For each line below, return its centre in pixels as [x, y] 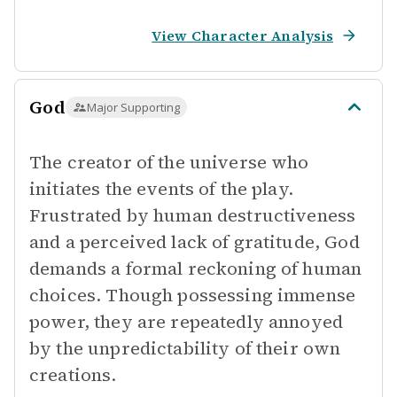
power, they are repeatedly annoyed [187, 322]
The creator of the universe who [169, 162]
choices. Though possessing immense [193, 295]
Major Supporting [133, 107]
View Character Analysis [242, 35]
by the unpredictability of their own [185, 348]
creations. [73, 375]
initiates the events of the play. [161, 189]
